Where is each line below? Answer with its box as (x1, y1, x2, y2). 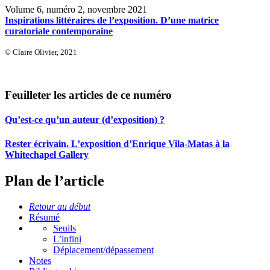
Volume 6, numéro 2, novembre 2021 (5, 4, 147, 14)
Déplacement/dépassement (53, 244, 154, 255)
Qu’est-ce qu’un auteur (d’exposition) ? (5, 115, 165, 125)
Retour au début (29, 201, 90, 212)
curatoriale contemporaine (5, 25, 113, 36)
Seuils (53, 222, 76, 233)
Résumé (29, 212, 60, 222)
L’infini (53, 233, 81, 244)
